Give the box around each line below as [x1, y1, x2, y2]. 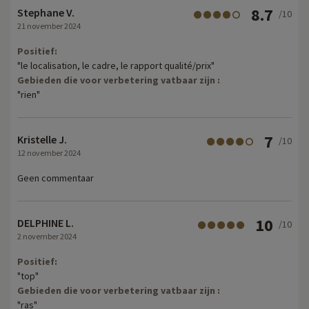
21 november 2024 [17, 20, 81, 31]
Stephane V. [17, 5, 74, 19]
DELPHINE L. [17, 215, 74, 230]
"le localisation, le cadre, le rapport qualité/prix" [17, 59, 215, 72]
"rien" [17, 88, 40, 101]
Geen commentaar [17, 171, 94, 184]
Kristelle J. [17, 132, 67, 146]
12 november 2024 [17, 147, 81, 158]
